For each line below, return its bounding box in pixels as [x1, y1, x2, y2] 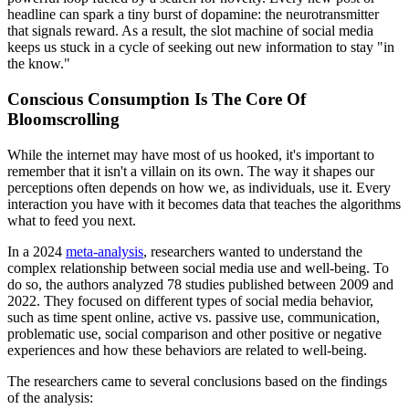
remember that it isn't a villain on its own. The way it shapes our [7, 163, 374, 179]
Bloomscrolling [7, 109, 120, 129]
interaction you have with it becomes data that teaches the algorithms [7, 195, 401, 212]
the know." [7, 56, 70, 72]
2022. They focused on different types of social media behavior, [7, 292, 373, 309]
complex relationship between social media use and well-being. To [7, 259, 389, 276]
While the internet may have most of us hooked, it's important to [7, 146, 374, 163]
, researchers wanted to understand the [143, 243, 362, 259]
